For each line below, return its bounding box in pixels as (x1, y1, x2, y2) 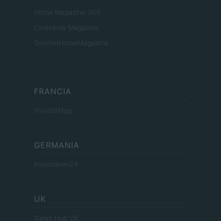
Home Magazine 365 (34, 8, 100, 17)
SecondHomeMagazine (34, 38, 108, 47)
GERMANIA (34, 140, 79, 150)
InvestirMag (34, 106, 72, 115)
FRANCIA (34, 86, 72, 97)
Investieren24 (34, 160, 78, 169)
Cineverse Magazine (34, 23, 99, 32)
